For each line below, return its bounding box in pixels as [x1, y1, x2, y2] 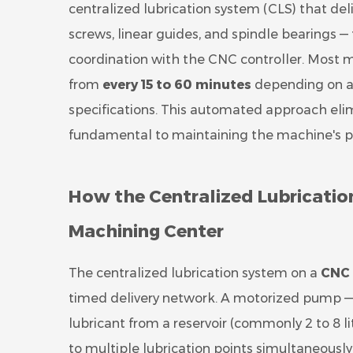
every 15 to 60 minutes [102, 77, 251, 92]
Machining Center [69, 221, 224, 242]
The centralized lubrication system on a [69, 266, 321, 281]
